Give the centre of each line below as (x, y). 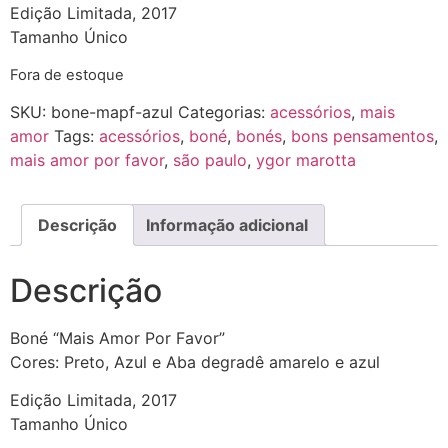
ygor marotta (306, 160)
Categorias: (224, 112)
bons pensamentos (362, 136)
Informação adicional (227, 225)
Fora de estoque (67, 74)
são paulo (210, 160)
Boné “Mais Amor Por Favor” (117, 338)
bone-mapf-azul (112, 112)
